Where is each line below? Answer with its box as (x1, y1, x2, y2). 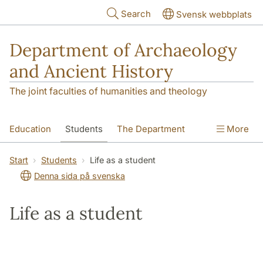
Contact (63, 149, 96, 160)
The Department (117, 123, 185, 135)
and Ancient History (9, 60, 173, 82)
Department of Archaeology (9, 39, 237, 61)
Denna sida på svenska (34, 171, 125, 181)
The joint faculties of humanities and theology (9, 85, 207, 97)
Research (9, 149, 49, 160)
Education (9, 123, 51, 135)
